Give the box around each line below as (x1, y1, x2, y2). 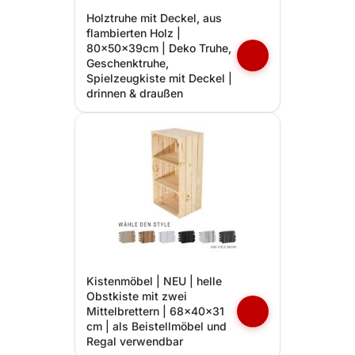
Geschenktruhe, (86, 56, 169, 70)
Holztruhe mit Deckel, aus (86, 11, 222, 25)
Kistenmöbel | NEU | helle (86, 274, 222, 288)
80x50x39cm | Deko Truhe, (86, 41, 231, 55)
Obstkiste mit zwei (86, 289, 187, 303)
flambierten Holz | (86, 26, 181, 40)
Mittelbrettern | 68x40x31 (86, 304, 224, 318)
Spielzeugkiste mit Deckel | (86, 71, 232, 85)
